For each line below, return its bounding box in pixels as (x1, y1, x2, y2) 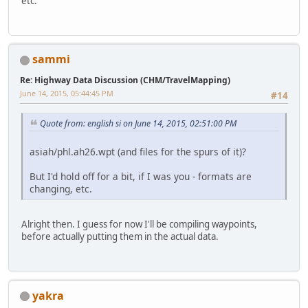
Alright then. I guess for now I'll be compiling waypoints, (21, 218, 257, 231)
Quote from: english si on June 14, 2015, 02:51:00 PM (40, 118, 236, 130)
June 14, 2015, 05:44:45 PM (20, 88, 113, 99)
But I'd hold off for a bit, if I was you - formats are (30, 170, 252, 184)
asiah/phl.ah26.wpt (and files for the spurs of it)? (30, 145, 246, 159)
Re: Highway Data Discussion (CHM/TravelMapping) (20, 74, 230, 87)
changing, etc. (30, 182, 92, 196)
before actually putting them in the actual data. (21, 230, 219, 243)
